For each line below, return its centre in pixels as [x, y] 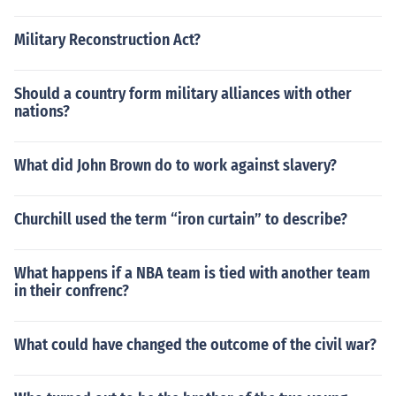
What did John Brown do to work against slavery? [175, 165]
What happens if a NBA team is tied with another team [192, 273]
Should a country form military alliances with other [183, 94]
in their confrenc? [72, 291]
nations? [42, 111]
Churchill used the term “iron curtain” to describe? [181, 219]
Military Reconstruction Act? [107, 40]
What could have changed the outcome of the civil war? [195, 345]
